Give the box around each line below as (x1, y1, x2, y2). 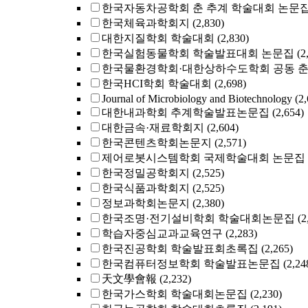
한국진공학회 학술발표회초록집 (102, 243, 258, 254)
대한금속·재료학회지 (102, 122, 204, 133)
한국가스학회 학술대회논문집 (102, 288, 247, 300)
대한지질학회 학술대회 (102, 32, 214, 44)
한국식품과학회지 (102, 182, 190, 194)
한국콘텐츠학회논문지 (102, 137, 212, 148)
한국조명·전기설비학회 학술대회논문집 (102, 212, 295, 224)
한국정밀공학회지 (102, 167, 190, 179)
